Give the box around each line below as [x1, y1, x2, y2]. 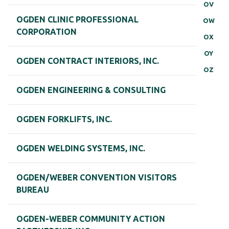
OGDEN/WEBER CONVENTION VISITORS [16, 173, 177, 182]
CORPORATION [16, 27, 77, 37]
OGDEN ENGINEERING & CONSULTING [16, 85, 166, 95]
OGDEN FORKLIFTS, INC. [16, 114, 112, 124]
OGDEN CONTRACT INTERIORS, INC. [16, 56, 159, 66]
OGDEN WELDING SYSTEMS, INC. [16, 144, 145, 153]
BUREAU [16, 185, 49, 195]
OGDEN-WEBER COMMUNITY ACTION [16, 214, 165, 224]
